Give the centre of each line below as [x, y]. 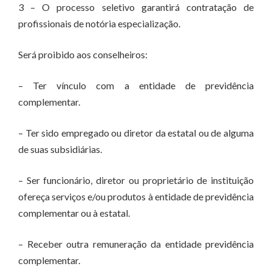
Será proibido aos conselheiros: [83, 54]
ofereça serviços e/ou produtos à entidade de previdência [136, 196]
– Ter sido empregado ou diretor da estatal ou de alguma [136, 133]
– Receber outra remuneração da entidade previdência [136, 244]
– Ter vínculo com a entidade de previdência [136, 85]
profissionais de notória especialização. [99, 23]
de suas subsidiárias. [60, 149]
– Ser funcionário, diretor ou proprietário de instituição [136, 180]
